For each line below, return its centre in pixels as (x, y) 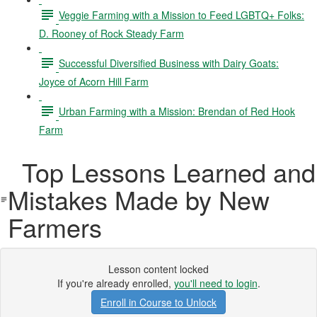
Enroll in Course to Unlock (158, 302)
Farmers (54, 227)
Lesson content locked (158, 269)
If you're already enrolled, (115, 283)
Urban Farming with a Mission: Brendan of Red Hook (177, 111)
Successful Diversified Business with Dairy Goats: (169, 63)
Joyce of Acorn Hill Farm (94, 81)
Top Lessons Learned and (161, 172)
